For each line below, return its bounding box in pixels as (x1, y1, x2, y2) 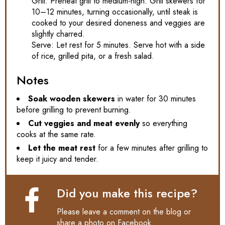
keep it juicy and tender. (17, 153, 98, 165)
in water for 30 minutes (115, 93, 196, 105)
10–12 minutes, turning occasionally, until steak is (32, 6, 198, 18)
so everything (140, 118, 187, 130)
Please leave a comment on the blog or (57, 206, 191, 218)
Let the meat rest (28, 142, 95, 154)
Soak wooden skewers (28, 93, 115, 105)
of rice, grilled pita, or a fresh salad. (32, 50, 154, 62)
